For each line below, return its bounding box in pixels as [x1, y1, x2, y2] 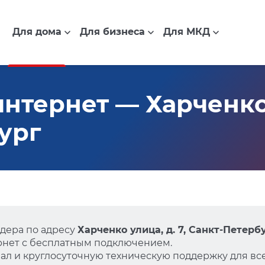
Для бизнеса [79, 26, 145, 38]
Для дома [12, 26, 62, 38]
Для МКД [163, 26, 210, 38]
